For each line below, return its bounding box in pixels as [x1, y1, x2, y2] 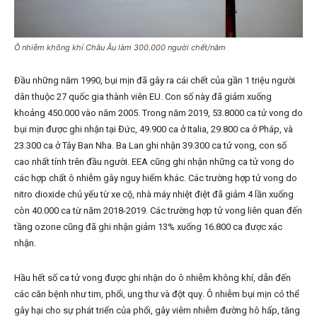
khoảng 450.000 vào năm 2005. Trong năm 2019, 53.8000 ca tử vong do [14, 108, 303, 119]
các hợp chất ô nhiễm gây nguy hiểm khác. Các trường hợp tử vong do [14, 173, 297, 184]
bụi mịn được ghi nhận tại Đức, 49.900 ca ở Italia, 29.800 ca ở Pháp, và [14, 124, 293, 135]
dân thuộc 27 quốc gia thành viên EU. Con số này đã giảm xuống [14, 91, 272, 103]
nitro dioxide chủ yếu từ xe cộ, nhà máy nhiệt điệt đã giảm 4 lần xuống [14, 189, 294, 200]
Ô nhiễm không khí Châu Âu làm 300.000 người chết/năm [14, 42, 226, 53]
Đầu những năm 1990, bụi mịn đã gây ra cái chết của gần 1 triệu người [14, 75, 295, 86]
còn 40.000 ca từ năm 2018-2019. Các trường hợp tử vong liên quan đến [14, 205, 302, 217]
